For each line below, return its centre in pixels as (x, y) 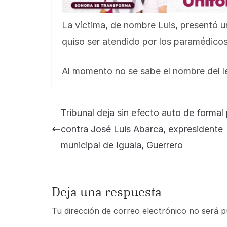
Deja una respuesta (107, 191)
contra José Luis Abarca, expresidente (142, 129)
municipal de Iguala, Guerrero (122, 145)
